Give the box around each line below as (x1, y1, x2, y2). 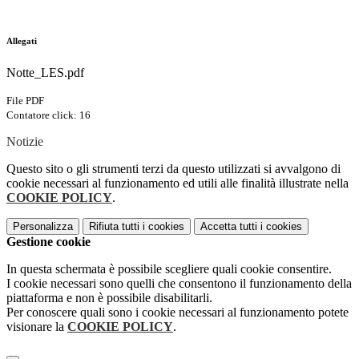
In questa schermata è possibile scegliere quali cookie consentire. (6, 262, 332, 276)
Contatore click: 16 (6, 109, 91, 122)
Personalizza (13, 220, 73, 233)
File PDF (6, 95, 44, 107)
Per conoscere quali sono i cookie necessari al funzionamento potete (6, 305, 349, 320)
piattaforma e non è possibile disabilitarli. (6, 291, 212, 305)
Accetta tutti (200, 220, 257, 233)
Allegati (6, 36, 37, 46)
